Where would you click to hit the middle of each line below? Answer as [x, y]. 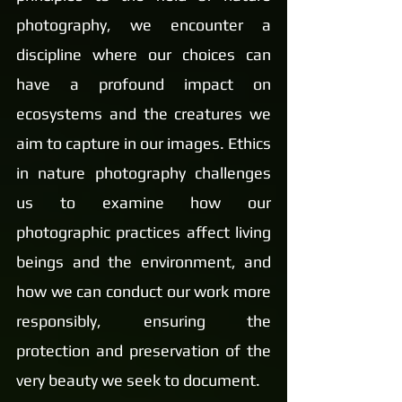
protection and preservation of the [144, 350]
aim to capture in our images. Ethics [144, 143]
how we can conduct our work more [144, 291]
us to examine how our [144, 202]
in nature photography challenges [144, 173]
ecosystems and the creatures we [144, 114]
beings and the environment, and [144, 262]
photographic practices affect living [144, 232]
